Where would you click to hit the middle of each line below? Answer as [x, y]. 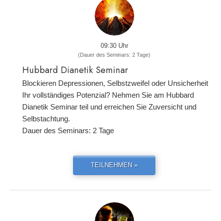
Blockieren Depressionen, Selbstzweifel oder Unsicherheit [115, 83]
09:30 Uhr [114, 46]
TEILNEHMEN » [114, 165]
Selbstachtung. [46, 119]
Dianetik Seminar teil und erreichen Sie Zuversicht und [109, 107]
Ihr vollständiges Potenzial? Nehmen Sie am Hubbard [108, 95]
